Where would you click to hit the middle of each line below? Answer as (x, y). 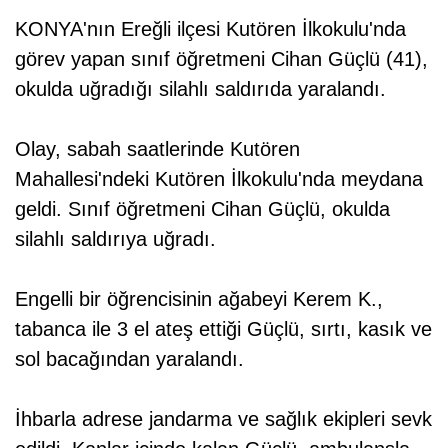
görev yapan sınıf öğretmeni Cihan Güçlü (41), (221, 58)
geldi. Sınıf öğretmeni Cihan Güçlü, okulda (202, 208)
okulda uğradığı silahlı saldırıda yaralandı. (200, 88)
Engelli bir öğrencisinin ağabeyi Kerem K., (199, 298)
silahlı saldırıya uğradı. (115, 238)
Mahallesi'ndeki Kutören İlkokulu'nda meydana (219, 178)
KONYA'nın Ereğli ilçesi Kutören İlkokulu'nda (210, 28)
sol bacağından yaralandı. (129, 358)
